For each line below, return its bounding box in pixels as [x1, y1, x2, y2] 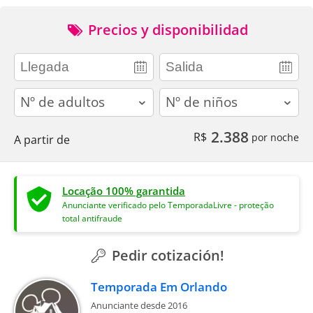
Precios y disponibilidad [85, 20, 248, 39]
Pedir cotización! [108, 245, 224, 265]
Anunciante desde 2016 [91, 298, 187, 312]
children [159, 87, 201, 102]
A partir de [14, 131, 70, 147]
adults [14, 87, 45, 102]
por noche [249, 130, 299, 144]
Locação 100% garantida [62, 183, 185, 198]
